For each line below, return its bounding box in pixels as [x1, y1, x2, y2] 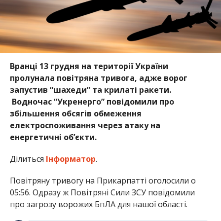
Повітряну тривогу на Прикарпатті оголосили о [9, 175, 196, 186]
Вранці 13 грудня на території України [9, 60, 168, 72]
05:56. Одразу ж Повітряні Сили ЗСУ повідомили [9, 186, 195, 198]
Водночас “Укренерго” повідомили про [9, 96, 174, 107]
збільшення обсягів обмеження [9, 108, 142, 119]
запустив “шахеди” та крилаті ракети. [9, 84, 171, 95]
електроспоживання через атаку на [9, 119, 160, 131]
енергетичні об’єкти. [9, 131, 97, 143]
